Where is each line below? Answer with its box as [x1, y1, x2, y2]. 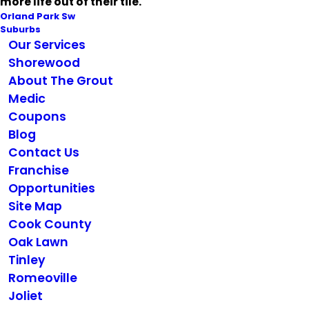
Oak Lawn [8, 234, 68, 251]
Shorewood [8, 54, 80, 72]
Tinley [8, 252, 46, 269]
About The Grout [8, 72, 113, 90]
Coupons [8, 108, 66, 126]
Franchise [8, 162, 69, 179]
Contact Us [8, 144, 79, 161]
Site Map [8, 198, 62, 215]
